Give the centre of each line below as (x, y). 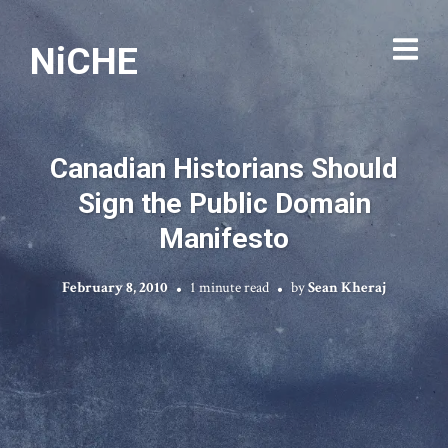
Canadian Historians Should (224, 168)
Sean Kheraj (347, 287)
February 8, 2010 (115, 287)
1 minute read (229, 287)
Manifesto (224, 238)
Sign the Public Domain (224, 203)
